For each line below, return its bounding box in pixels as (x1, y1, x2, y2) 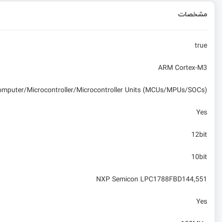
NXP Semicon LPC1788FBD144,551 (96, 174, 207, 185)
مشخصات (178, 7, 207, 20)
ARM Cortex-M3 (158, 62, 207, 74)
